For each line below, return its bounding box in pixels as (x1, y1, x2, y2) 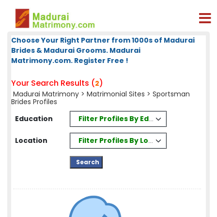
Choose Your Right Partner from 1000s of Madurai (11, 35, 195, 45)
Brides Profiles (11, 97, 57, 107)
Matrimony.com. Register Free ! (11, 56, 128, 65)
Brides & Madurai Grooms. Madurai (11, 46, 140, 55)
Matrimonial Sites (87, 89, 145, 99)
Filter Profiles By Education (78, 113, 178, 124)
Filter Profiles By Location (78, 135, 172, 145)
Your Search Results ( (11, 77, 95, 89)
